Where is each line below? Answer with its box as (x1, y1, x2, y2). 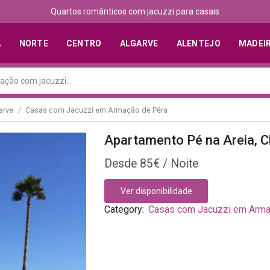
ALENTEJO (176, 38, 221, 48)
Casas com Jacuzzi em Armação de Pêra (25, 105, 168, 115)
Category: (104, 204, 147, 216)
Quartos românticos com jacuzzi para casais (50, 7, 219, 16)
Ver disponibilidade (120, 186, 192, 196)
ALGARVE (119, 38, 159, 48)
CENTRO (66, 38, 102, 48)
